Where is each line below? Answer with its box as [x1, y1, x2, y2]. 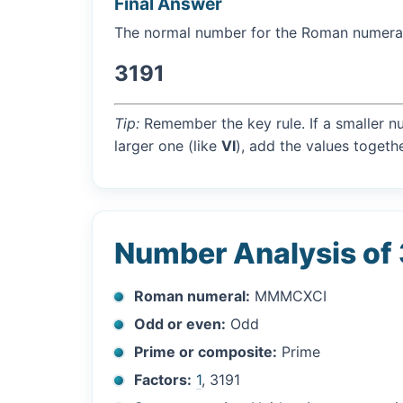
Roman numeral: [134, 286, 251, 305]
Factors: [134, 370, 193, 389]
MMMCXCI [250, 286, 327, 305]
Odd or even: [134, 314, 227, 333]
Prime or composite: [134, 342, 278, 361]
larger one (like [114, 136, 221, 155]
